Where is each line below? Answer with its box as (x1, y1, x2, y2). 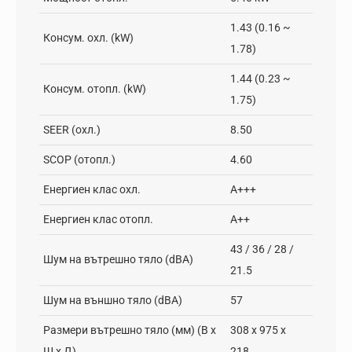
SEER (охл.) (43, 123, 101, 136)
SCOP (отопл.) (43, 153, 115, 166)
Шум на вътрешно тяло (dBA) (43, 253, 193, 266)
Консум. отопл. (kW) (43, 82, 146, 95)
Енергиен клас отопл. (43, 213, 153, 225)
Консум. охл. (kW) (43, 31, 134, 44)
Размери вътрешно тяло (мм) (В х (43, 324, 216, 336)
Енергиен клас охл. (43, 183, 141, 196)
